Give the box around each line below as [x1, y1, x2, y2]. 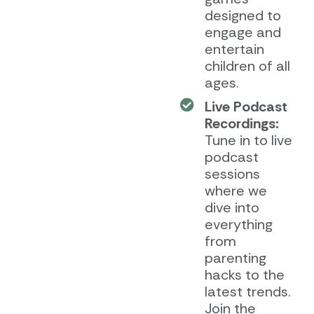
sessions [204, 164, 260, 183]
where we [204, 181, 267, 200]
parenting [204, 248, 266, 267]
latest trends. [204, 282, 291, 301]
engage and [204, 22, 281, 41]
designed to [204, 6, 281, 25]
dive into [204, 198, 259, 217]
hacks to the [204, 265, 285, 284]
